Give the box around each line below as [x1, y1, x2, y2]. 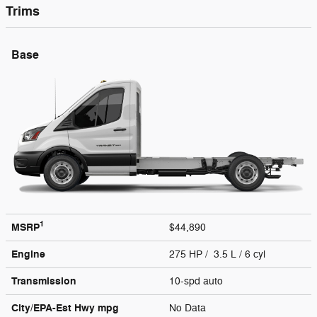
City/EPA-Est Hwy [11, 301, 98, 315]
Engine [11, 247, 45, 261]
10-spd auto [169, 275, 226, 287]
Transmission [11, 274, 76, 288]
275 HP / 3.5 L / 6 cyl [169, 248, 268, 260]
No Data [169, 301, 212, 314]
